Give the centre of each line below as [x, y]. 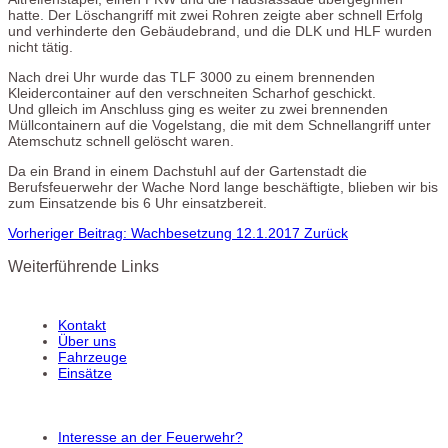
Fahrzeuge [92, 356]
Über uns [87, 340]
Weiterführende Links [83, 266]
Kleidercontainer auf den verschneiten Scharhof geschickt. [192, 92]
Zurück [326, 232]
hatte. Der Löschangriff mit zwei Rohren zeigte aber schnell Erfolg [215, 14]
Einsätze [85, 372]
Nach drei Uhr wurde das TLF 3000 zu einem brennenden [191, 76]
